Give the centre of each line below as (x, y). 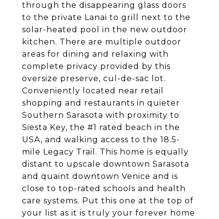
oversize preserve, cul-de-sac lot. (94, 78)
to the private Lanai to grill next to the (106, 17)
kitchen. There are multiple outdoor (102, 42)
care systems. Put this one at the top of (108, 201)
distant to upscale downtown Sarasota (106, 164)
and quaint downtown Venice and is (100, 176)
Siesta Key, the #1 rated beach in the (101, 127)
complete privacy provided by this (96, 66)
